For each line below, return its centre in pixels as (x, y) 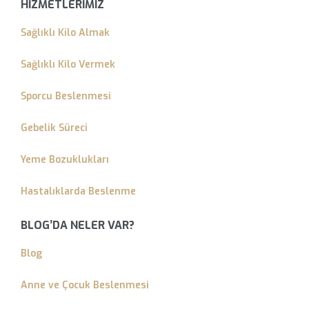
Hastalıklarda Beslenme (78, 191)
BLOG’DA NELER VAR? (78, 225)
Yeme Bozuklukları (65, 159)
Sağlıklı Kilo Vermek (68, 64)
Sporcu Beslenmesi (66, 96)
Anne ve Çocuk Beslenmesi (85, 286)
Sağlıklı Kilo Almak (65, 32)
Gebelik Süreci (54, 128)
